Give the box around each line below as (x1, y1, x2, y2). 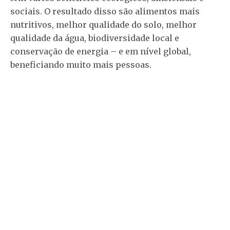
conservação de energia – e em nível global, (10, 46, 191, 57)
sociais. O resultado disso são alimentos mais (10, 6, 200, 17)
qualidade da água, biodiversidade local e (10, 33, 179, 44)
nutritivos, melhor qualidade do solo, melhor (10, 20, 197, 30)
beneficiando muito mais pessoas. (10, 60, 151, 70)
